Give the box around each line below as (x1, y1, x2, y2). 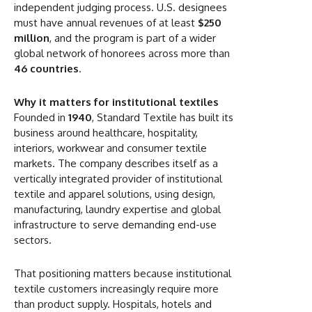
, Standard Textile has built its (92, 110, 233, 124)
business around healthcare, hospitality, (14, 125, 198, 139)
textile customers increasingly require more (14, 281, 219, 295)
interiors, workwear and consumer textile (14, 141, 207, 155)
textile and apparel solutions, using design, (14, 187, 215, 201)
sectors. (14, 233, 52, 247)
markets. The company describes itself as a (14, 156, 218, 170)
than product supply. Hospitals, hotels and (14, 297, 212, 311)
